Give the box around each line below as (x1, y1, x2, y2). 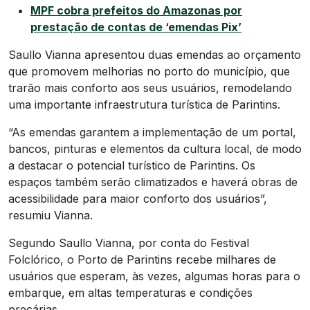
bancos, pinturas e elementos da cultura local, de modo (8, 141, 302, 156)
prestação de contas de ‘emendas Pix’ (30, 19, 241, 34)
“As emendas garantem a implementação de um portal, (8, 125, 296, 139)
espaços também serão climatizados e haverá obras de (8, 174, 298, 189)
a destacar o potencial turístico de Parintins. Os (8, 158, 255, 172)
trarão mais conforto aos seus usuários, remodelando (8, 80, 292, 95)
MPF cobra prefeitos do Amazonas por (30, 3, 242, 17)
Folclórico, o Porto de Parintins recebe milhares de (8, 252, 276, 266)
